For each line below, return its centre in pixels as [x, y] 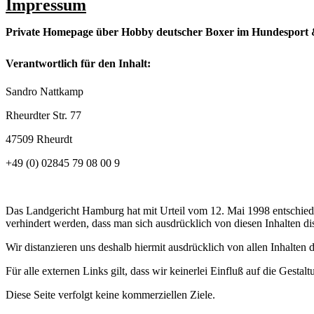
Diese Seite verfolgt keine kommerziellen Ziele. [110, 294]
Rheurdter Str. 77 [43, 115]
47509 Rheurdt [39, 139]
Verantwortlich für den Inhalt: [78, 63]
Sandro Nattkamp [45, 91]
